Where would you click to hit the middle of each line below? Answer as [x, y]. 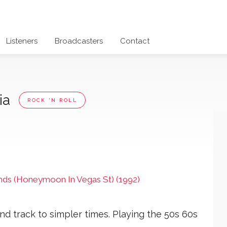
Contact [135, 41]
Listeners [22, 41]
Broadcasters [79, 41]
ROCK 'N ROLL [52, 100]
